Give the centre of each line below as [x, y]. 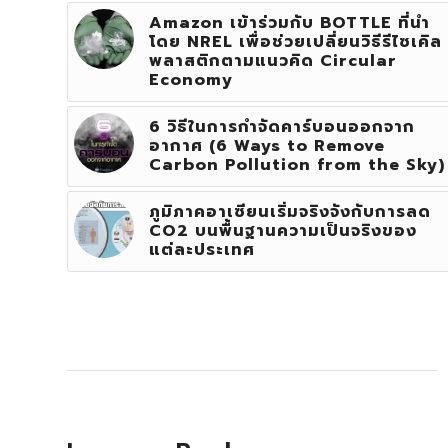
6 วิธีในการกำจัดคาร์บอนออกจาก [282, 126]
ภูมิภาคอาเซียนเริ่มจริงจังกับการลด [290, 211]
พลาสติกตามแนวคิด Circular [273, 60]
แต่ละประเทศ [202, 249]
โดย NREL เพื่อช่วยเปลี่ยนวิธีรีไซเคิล [295, 41]
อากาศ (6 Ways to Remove [267, 145]
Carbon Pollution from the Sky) [297, 164]
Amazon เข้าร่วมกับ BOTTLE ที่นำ [289, 22]
